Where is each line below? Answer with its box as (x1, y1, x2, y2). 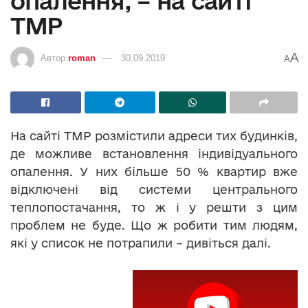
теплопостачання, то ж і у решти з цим (10, 201, 298, 214)
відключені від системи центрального (10, 183, 298, 197)
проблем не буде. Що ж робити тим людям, (10, 219, 298, 232)
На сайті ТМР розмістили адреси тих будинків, (10, 129, 298, 143)
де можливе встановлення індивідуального (10, 147, 298, 161)
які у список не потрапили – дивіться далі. (10, 236, 271, 250)
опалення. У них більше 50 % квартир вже (10, 165, 298, 179)
